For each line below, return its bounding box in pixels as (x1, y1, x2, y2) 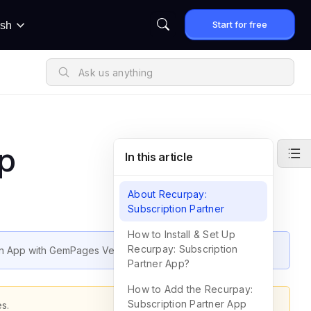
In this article (125, 150, 193, 164)
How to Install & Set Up (128, 228, 235, 240)
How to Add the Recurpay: (128, 283, 253, 295)
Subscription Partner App (128, 298, 246, 310)
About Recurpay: (128, 188, 207, 200)
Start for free (212, 19, 267, 30)
